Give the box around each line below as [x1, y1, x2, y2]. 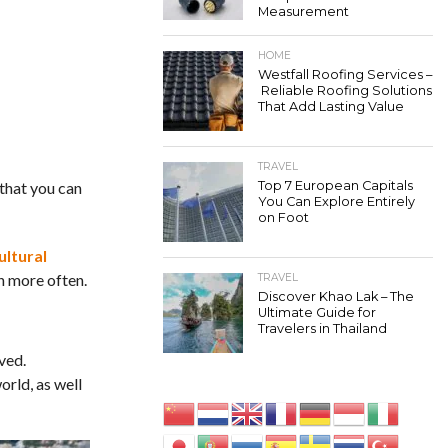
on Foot [258, 210, 309, 225]
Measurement [258, 4, 349, 19]
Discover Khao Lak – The [258, 289, 414, 304]
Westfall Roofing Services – [258, 67, 432, 82]
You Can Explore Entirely [258, 194, 415, 209]
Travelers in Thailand [258, 321, 387, 336]
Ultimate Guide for [258, 305, 376, 320]
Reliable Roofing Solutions [258, 83, 432, 98]
